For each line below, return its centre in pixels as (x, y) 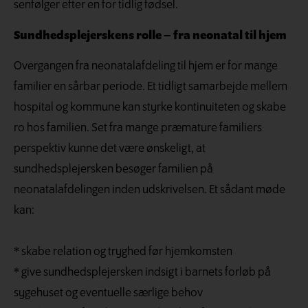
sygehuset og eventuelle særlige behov (108, 294)
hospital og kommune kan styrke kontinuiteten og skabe (150, 108)
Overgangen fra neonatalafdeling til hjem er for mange (146, 67)
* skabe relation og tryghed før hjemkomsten (123, 252)
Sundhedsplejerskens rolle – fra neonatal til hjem (150, 36)
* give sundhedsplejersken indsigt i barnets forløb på (142, 273)
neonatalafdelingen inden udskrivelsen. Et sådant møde (150, 190)
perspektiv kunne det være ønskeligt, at (110, 149)
